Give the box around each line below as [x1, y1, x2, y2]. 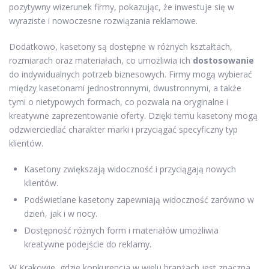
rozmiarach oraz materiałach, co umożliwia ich [9, 54, 193, 66]
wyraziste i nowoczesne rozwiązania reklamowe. [9, 14, 198, 26]
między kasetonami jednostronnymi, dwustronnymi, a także [9, 82, 241, 94]
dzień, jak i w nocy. [24, 207, 97, 219]
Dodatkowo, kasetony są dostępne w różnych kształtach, [9, 40, 232, 52]
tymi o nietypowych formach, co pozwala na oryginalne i [9, 95, 228, 107]
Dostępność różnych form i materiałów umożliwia [24, 224, 219, 236]
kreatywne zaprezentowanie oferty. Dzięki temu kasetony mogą [9, 109, 258, 121]
